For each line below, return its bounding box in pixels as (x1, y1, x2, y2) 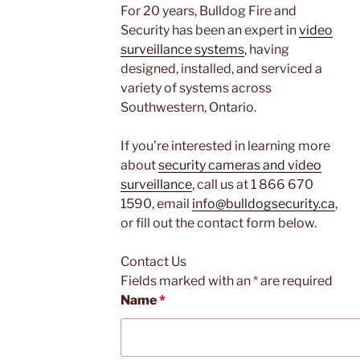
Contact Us (121, 254, 186, 270)
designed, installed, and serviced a (121, 61, 322, 77)
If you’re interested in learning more (121, 138, 330, 154)
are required (258, 273, 333, 289)
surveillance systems (121, 42, 244, 58)
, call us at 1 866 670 (192, 177, 313, 193)
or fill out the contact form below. (121, 215, 317, 231)
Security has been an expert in (121, 22, 299, 39)
